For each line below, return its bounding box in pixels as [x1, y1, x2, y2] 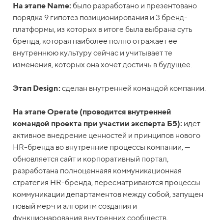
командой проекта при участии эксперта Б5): [13, 119, 183, 129]
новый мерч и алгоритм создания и [13, 201, 137, 211]
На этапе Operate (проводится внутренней [13, 107, 172, 117]
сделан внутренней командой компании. [60, 83, 206, 93]
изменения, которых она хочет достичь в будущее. [13, 60, 192, 70]
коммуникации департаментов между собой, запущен [13, 190, 204, 199]
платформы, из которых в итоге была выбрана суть [13, 25, 193, 34]
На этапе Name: [13, 1, 73, 11]
